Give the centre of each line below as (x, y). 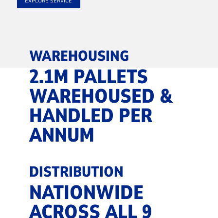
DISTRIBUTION (76, 172)
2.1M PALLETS (88, 77)
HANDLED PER (91, 116)
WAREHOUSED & (100, 97)
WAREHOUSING (79, 56)
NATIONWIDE (86, 193)
